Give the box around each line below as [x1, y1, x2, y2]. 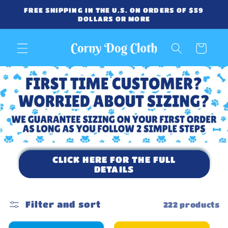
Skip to [15, 4, 51, 14]
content [15, 13, 54, 23]
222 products [163, 199, 220, 209]
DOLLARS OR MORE [78, 15, 150, 22]
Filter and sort [25, 199, 101, 210]
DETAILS [94, 164, 134, 174]
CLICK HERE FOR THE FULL [52, 154, 176, 164]
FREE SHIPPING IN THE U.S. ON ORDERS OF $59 [24, 6, 204, 14]
